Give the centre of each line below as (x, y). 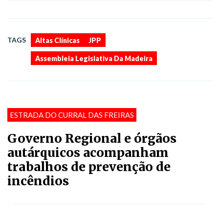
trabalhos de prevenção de (89, 167)
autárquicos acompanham (88, 153)
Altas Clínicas (57, 41)
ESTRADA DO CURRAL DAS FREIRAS (72, 115)
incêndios (38, 181)
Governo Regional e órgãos (92, 139)
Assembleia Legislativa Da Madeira (94, 59)
